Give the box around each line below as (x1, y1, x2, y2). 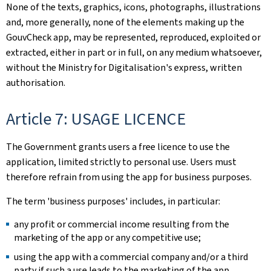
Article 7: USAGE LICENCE (6, 107, 186, 130)
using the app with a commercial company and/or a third (14, 250, 248, 263)
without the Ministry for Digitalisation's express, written (6, 60, 242, 74)
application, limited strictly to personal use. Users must (6, 155, 237, 168)
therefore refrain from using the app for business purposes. (6, 170, 252, 183)
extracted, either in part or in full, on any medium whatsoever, (6, 45, 262, 59)
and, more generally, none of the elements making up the (6, 15, 244, 28)
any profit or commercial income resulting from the (14, 217, 229, 230)
